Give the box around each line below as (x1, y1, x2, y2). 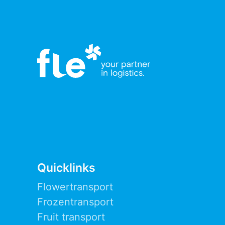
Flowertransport (37, 180, 113, 193)
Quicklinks (37, 160, 95, 175)
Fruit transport (37, 210, 105, 223)
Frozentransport (37, 195, 114, 208)
